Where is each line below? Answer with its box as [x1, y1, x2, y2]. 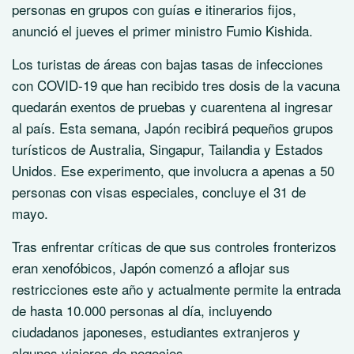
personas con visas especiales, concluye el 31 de [12, 182, 306, 201]
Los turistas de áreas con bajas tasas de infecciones [12, 54, 323, 73]
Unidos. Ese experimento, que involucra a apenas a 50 [12, 160, 334, 180]
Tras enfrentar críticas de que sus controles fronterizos [12, 236, 337, 256]
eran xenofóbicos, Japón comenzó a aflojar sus [12, 258, 290, 277]
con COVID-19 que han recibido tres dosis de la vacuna [12, 75, 340, 95]
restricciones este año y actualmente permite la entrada [12, 279, 341, 299]
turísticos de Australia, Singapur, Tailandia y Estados [12, 139, 323, 159]
